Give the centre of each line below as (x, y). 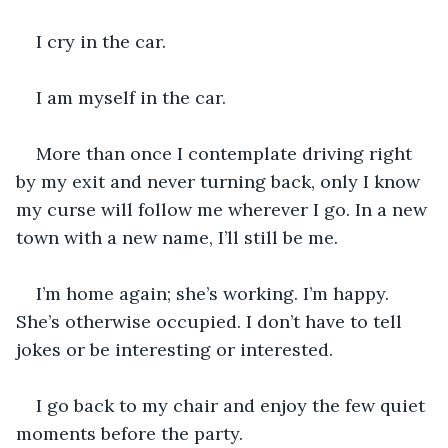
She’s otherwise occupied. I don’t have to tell (211, 321)
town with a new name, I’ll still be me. (177, 237)
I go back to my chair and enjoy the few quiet (233, 405)
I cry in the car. (101, 41)
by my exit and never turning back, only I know (220, 181)
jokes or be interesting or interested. (174, 349)
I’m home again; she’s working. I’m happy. (215, 293)
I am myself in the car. (133, 97)
